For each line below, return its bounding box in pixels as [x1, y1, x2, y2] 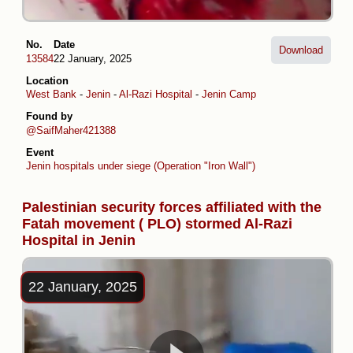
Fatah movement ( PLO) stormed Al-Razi [22, 216, 292, 232]
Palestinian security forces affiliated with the [22, 199, 321, 216]
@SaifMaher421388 [26, 124, 116, 136]
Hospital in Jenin [22, 232, 136, 249]
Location [26, 74, 69, 87]
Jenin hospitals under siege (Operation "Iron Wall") [26, 160, 255, 173]
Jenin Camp [202, 88, 256, 101]
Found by [26, 110, 72, 123]
